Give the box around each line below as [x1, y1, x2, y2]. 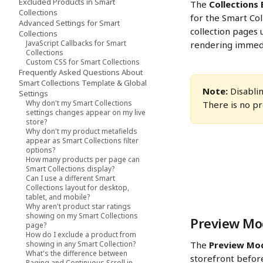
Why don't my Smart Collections [26, 98, 132, 108]
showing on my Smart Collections [26, 211, 138, 221]
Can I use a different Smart [26, 173, 115, 183]
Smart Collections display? [26, 164, 114, 174]
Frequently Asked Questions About [19, 67, 143, 77]
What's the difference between [26, 248, 127, 258]
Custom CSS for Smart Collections [26, 57, 140, 67]
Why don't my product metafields [26, 126, 137, 136]
